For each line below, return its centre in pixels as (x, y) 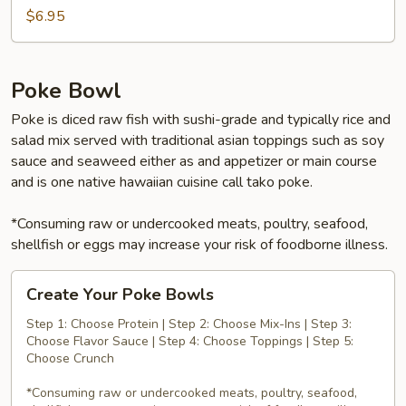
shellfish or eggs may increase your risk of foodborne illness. (199, 245)
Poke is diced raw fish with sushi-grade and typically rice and (201, 120)
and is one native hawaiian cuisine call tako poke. (162, 182)
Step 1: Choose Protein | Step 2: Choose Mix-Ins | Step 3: (189, 324)
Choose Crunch (70, 358)
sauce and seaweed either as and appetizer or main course (194, 161)
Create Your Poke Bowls (120, 295)
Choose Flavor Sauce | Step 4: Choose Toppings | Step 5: (190, 341)
